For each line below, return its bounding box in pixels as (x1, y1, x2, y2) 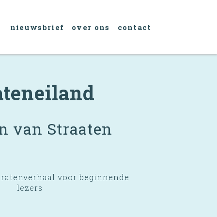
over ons (72, 22, 110, 32)
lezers (16, 183, 43, 193)
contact (117, 22, 152, 32)
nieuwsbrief (10, 22, 64, 32)
